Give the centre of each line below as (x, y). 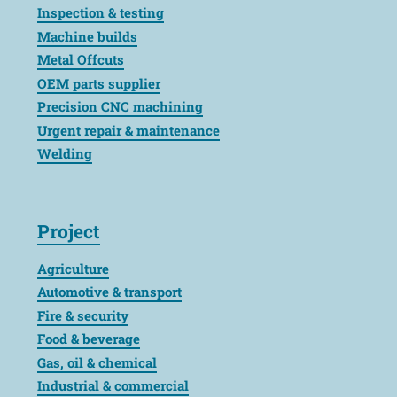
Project (69, 231)
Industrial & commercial (113, 386)
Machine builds (87, 36)
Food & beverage (89, 339)
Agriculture (73, 268)
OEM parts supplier (99, 83)
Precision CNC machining (120, 106)
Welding (65, 153)
